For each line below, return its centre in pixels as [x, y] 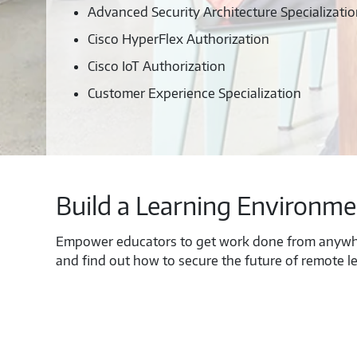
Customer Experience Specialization [194, 93]
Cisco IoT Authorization [157, 66]
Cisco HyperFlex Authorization [178, 39]
